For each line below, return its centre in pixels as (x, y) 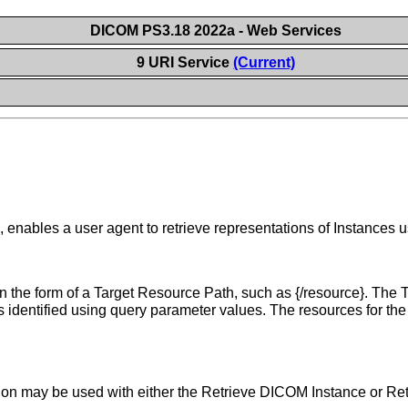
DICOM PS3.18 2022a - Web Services (216, 31)
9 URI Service (185, 62)
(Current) (265, 62)
